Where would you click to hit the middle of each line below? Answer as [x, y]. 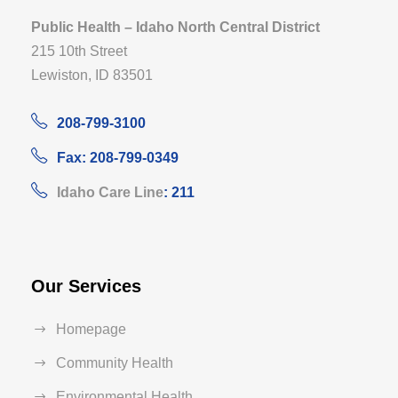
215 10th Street [79, 51]
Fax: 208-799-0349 [118, 157]
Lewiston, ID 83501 [92, 75]
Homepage [91, 329]
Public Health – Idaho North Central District [175, 27]
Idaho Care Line [110, 192]
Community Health [115, 362]
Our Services [86, 286]
